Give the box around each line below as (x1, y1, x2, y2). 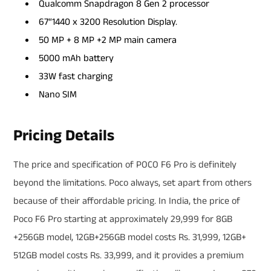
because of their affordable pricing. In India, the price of (13, 194, 240, 208)
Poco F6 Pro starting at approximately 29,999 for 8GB (13, 212, 232, 226)
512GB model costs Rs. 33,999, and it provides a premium (13, 248, 244, 263)
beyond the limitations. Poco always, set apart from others (13, 175, 252, 190)
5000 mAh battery (39, 51, 114, 65)
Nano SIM (39, 87, 77, 102)
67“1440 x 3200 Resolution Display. (39, 15, 177, 29)
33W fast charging (39, 69, 113, 83)
